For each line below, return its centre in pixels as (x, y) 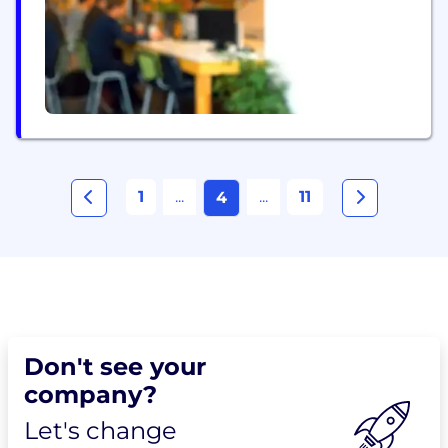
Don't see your (115, 366)
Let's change (100, 430)
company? (90, 394)
